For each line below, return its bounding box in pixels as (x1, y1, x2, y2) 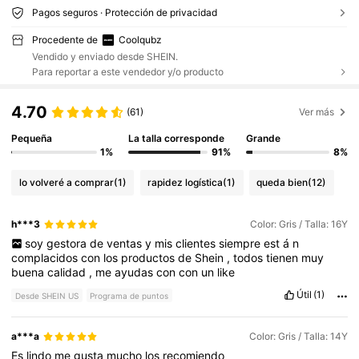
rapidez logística (147, 175, 224, 188)
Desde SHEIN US (15, 290, 79, 301)
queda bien (256, 175, 309, 188)
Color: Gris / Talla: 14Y (248, 330, 348, 343)
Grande (245, 132, 280, 145)
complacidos (11, 250, 82, 264)
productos (121, 250, 179, 264)
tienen (266, 250, 302, 264)
